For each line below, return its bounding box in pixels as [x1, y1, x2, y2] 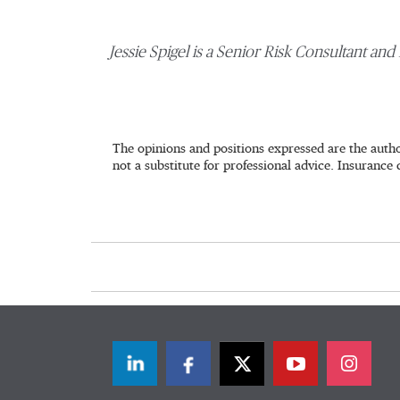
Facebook [187, 361, 268, 380]
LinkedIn [133, 361, 211, 380]
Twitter [240, 361, 304, 380]
